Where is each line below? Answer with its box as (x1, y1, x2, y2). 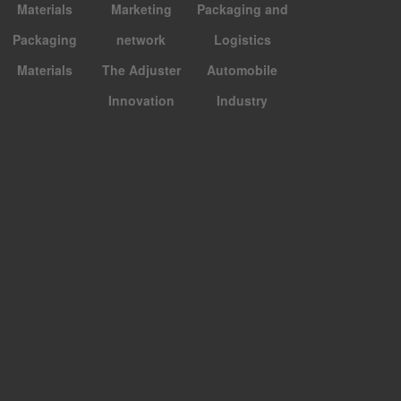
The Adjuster (101, 60, 181, 79)
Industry (217, 90, 269, 109)
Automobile (207, 60, 278, 79)
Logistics (213, 30, 271, 48)
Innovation (107, 90, 175, 109)
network (116, 30, 166, 48)
